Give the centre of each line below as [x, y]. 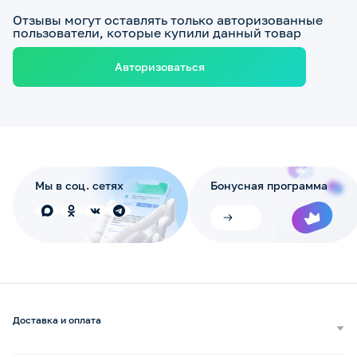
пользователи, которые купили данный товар [157, 33]
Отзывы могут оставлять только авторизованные [168, 20]
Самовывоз [47, 346]
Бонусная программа [269, 186]
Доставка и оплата [57, 320]
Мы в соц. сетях [79, 186]
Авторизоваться [159, 67]
